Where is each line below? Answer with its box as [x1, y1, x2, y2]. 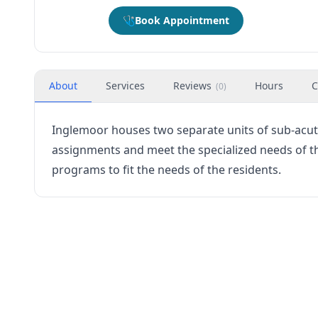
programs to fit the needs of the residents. [52, 162, 281, 177]
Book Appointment [135, 13, 229, 27]
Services [106, 79, 145, 92]
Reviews [173, 79, 212, 92]
